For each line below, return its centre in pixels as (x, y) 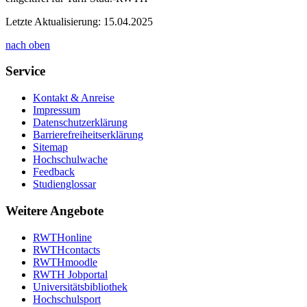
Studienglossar (64, 184)
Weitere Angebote (54, 210)
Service (25, 71)
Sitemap (50, 147)
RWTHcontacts (66, 249)
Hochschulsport (67, 299)
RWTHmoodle (65, 262)
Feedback (54, 172)
